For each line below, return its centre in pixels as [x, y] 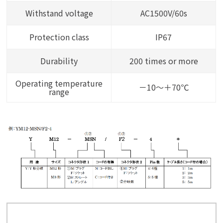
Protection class [59, 37]
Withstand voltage [59, 13]
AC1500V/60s [164, 13]
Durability [59, 61]
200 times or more [164, 61]
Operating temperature [59, 83]
